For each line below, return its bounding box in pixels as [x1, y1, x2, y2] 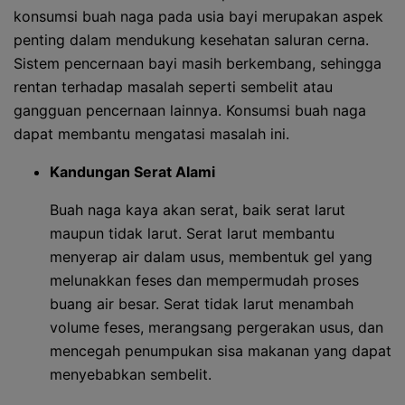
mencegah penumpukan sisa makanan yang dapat [50, 342, 391, 360]
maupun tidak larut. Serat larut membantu [50, 224, 334, 242]
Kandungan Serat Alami [50, 163, 215, 181]
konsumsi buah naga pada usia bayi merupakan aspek [14, 7, 383, 25]
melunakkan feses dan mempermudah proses [50, 271, 359, 289]
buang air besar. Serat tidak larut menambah [50, 295, 353, 313]
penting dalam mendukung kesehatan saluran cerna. [14, 31, 369, 49]
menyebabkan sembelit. [50, 365, 212, 383]
